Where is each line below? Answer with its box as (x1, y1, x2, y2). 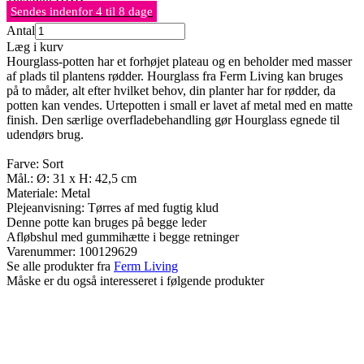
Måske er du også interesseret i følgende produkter (6, 273, 264, 288)
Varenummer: (6, 244, 79, 258)
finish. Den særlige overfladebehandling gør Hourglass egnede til (6, 112, 340, 127)
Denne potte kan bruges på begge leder (6, 214, 206, 229)
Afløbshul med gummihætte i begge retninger (6, 229, 239, 244)
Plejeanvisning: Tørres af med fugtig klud (6, 200, 219, 214)
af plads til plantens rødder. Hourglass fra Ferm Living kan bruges (6, 68, 343, 83)
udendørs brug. (6, 127, 84, 141)
